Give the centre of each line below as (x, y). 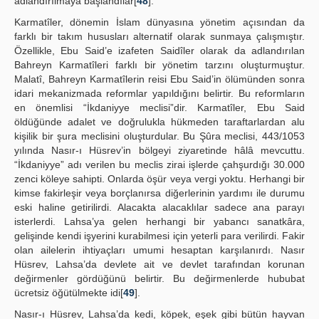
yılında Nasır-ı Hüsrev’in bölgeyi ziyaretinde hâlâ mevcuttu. (159, 150)
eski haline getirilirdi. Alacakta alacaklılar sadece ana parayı (159, 207)
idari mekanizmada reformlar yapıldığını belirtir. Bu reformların (159, 93)
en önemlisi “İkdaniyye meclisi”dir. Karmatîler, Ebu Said (159, 108)
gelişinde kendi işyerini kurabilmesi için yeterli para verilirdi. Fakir (159, 236)
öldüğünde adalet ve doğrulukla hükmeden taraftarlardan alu (159, 122)
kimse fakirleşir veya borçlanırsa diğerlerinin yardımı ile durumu (159, 193)
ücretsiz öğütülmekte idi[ (69, 293)
